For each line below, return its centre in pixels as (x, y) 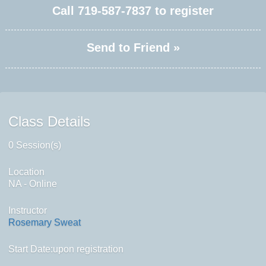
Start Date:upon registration (66, 249)
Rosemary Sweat (44, 223)
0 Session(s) (34, 145)
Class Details (49, 122)
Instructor (27, 211)
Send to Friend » (133, 48)
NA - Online (32, 184)
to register (183, 11)
